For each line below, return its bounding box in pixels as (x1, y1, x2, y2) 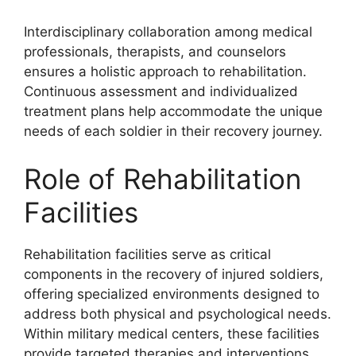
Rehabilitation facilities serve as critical (24, 246, 271, 262)
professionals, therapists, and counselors (24, 44, 286, 60)
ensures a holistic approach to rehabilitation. (24, 64, 307, 79)
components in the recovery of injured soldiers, (24, 265, 323, 282)
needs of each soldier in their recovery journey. (24, 123, 323, 139)
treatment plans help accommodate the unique (24, 103, 323, 119)
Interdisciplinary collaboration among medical (24, 24, 312, 40)
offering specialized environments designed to (24, 285, 319, 302)
